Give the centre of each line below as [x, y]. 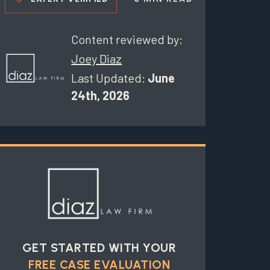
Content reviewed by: [127, 39]
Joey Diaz [97, 58]
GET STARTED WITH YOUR [99, 248]
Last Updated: [110, 77]
